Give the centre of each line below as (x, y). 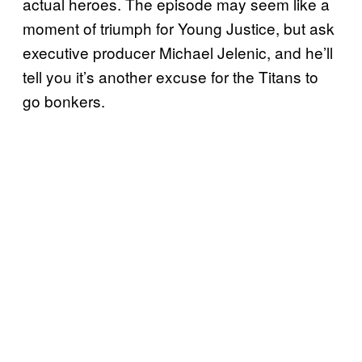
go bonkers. (64, 100)
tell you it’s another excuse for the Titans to (170, 76)
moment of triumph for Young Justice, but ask (179, 27)
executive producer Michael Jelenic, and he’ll (178, 52)
